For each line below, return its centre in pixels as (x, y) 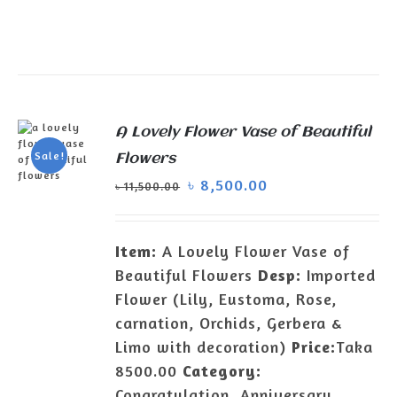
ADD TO (59, 202)
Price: (314, 346)
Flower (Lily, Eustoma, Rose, (226, 299)
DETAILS (59, 234)
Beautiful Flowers (187, 275)
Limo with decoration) (204, 346)
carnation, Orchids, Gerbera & (229, 323)
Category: (222, 370)
